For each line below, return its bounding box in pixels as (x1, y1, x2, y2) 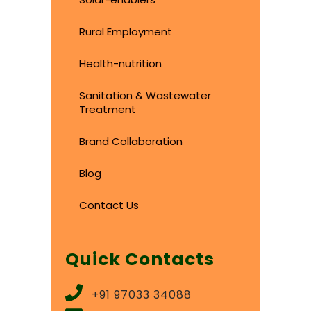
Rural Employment (79, 24, 172, 39)
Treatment (79, 101, 136, 117)
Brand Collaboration (79, 133, 183, 149)
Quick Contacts (65, 246, 215, 271)
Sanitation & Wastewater (79, 87, 211, 103)
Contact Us (79, 197, 139, 212)
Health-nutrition (79, 56, 162, 71)
